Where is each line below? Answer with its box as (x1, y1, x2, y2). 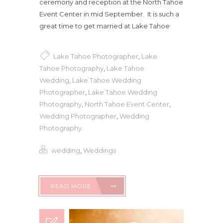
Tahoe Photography (39, 64, 104, 72)
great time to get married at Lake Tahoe (39, 22, 170, 30)
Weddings (83, 146, 116, 155)
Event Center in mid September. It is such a (39, 10, 179, 18)
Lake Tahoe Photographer (53, 52, 138, 60)
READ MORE (50, 182, 93, 190)
